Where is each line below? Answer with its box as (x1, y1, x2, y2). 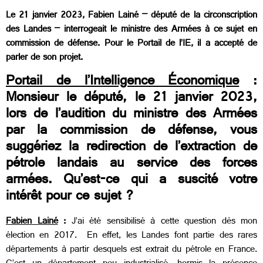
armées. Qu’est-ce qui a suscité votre (6, 167, 257, 195)
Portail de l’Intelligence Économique (6, 69, 240, 96)
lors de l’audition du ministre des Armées (6, 102, 257, 129)
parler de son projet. (6, 49, 83, 68)
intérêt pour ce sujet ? (6, 184, 134, 211)
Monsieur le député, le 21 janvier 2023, (6, 85, 257, 113)
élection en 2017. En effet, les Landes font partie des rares (6, 227, 257, 245)
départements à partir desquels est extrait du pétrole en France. (6, 241, 257, 259)
